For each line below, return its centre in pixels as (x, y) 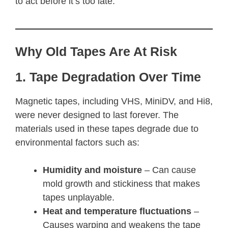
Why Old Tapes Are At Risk (96, 51)
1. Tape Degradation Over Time (108, 77)
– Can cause (169, 170)
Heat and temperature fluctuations (117, 211)
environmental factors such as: (77, 142)
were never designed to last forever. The (97, 115)
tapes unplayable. (79, 197)
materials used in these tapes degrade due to (107, 129)
